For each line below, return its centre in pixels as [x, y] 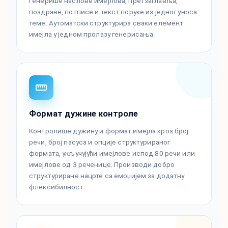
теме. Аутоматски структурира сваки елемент [106, 23]
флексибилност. [57, 187]
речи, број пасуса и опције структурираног [100, 142]
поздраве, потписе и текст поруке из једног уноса [113, 12]
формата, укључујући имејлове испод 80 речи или [112, 153]
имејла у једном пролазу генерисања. [92, 34]
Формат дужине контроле [84, 114]
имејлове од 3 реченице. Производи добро [102, 165]
